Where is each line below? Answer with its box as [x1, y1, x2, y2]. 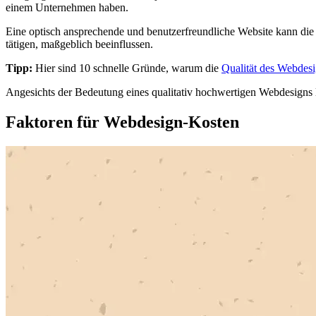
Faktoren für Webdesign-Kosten [6, 112, 239, 131]
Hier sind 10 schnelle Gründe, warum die [32, 61, 221, 74]
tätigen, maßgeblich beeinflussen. [6, 37, 153, 50]
